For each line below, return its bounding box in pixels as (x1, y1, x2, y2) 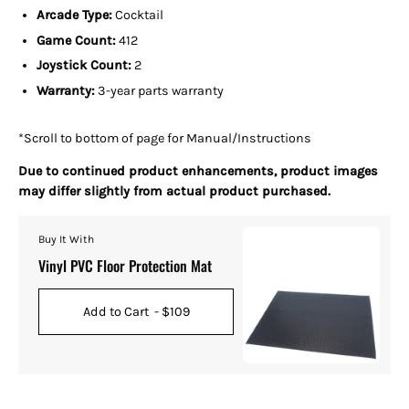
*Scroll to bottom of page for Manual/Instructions (18, 131, 314, 147)
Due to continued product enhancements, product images (18, 163, 378, 180)
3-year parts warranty (98, 83, 224, 100)
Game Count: (37, 32, 116, 48)
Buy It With (38, 233, 94, 246)
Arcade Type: (37, 6, 112, 23)
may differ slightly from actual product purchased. (18, 184, 330, 200)
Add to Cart (82, 303, 149, 320)
